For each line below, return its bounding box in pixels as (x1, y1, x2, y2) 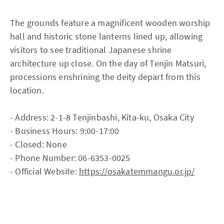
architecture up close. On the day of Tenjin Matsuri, (10, 57, 206, 69)
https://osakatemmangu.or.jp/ (79, 165, 195, 177)
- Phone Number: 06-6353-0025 (10, 152, 130, 164)
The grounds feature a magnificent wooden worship (10, 17, 210, 29)
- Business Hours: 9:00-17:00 (10, 125, 119, 137)
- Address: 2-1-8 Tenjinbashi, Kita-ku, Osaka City (10, 111, 194, 123)
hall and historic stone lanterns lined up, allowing (10, 30, 203, 42)
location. (10, 84, 44, 96)
